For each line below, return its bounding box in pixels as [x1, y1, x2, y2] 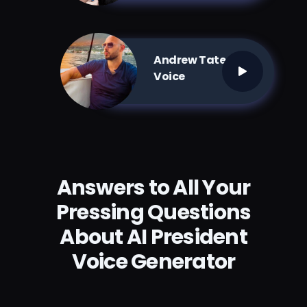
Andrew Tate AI [153, 52, 239, 69]
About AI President [60, 223, 247, 252]
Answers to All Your [56, 173, 251, 203]
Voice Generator [71, 247, 236, 277]
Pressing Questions [56, 198, 251, 228]
